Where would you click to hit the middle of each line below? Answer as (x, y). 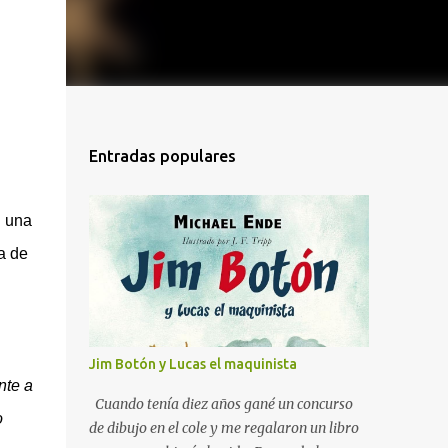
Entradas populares (162, 156)
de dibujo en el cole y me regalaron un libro (223, 428)
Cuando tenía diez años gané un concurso (220, 404)
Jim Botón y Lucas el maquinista (192, 364)
